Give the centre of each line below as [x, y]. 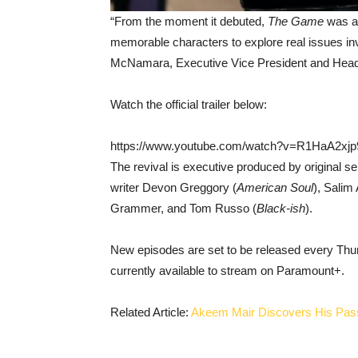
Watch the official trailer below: [189, 104]
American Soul [275, 187]
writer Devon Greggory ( [173, 187]
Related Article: [151, 312]
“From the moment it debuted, [189, 21]
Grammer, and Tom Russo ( [183, 208]
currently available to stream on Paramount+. [227, 270]
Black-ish [281, 208]
